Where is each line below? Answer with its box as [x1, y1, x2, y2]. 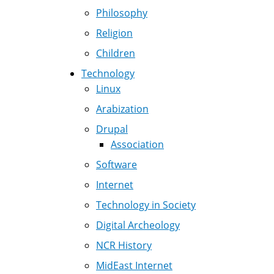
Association [111, 138, 164, 151]
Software [96, 158, 137, 171]
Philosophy [96, 6, 147, 20]
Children [96, 46, 135, 60]
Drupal [96, 122, 128, 136]
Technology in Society [96, 198, 196, 212]
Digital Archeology [96, 218, 180, 232]
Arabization [96, 102, 149, 116]
